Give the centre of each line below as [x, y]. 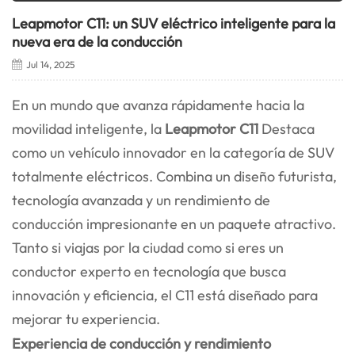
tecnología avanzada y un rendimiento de [141, 200]
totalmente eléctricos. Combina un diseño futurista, [174, 177]
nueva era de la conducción [97, 42]
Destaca [286, 129]
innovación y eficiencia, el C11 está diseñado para [165, 296]
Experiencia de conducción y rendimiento [141, 344]
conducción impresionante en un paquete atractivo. [174, 224]
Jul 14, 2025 [50, 65]
